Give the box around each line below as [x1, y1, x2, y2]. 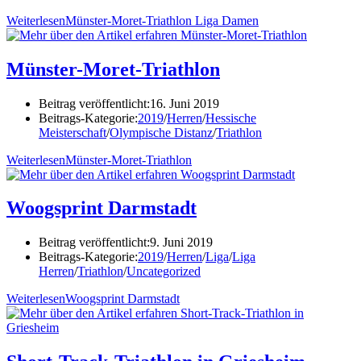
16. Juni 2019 [150, 96, 219, 110]
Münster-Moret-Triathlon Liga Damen [65, 13, 259, 27]
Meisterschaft [39, 125, 106, 139]
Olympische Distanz [110, 125, 213, 139]
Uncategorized [127, 264, 201, 279]
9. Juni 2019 [150, 235, 213, 250]
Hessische [205, 110, 256, 125]
